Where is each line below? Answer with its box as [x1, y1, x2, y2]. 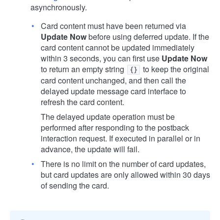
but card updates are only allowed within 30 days [41, 168, 210, 180]
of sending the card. [41, 179, 109, 191]
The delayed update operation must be [41, 110, 175, 122]
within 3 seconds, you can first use [41, 52, 162, 64]
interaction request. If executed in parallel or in [41, 132, 200, 144]
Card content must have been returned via [41, 20, 186, 31]
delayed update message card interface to [41, 85, 186, 97]
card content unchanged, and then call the [41, 74, 186, 86]
